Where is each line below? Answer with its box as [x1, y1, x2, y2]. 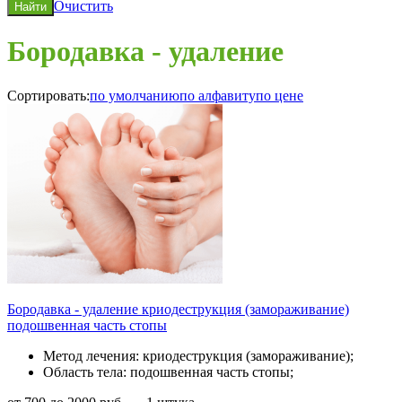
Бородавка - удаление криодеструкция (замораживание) [7, 301, 349, 317]
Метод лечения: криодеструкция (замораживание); [43, 347, 354, 363]
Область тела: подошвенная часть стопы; [43, 363, 293, 380]
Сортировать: [7, 87, 90, 103]
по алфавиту [179, 87, 256, 103]
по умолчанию [90, 87, 179, 103]
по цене [256, 87, 303, 103]
